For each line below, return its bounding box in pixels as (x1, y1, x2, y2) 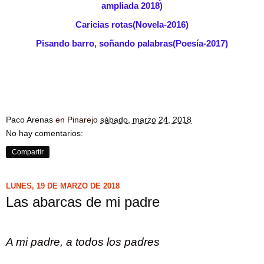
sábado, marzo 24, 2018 (100, 115, 192, 125)
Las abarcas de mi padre (6, 194, 160, 210)
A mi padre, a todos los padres (6, 235, 160, 248)
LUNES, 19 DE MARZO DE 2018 (6, 181, 120, 190)
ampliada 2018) (101, 1, 163, 11)
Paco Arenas (6, 115, 53, 125)
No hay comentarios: (6, 128, 83, 138)
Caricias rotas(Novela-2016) (75, 20, 189, 30)
